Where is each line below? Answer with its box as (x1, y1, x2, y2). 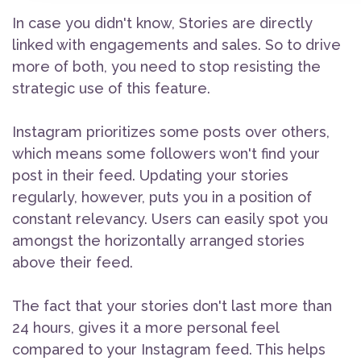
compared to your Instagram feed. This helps (12, 341, 326, 359)
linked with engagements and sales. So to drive (12, 36, 341, 54)
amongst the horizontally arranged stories (12, 232, 305, 250)
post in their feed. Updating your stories (12, 167, 288, 185)
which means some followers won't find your (12, 145, 320, 163)
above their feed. (12, 254, 133, 272)
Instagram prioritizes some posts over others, (12, 123, 330, 141)
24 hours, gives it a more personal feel (12, 319, 279, 337)
